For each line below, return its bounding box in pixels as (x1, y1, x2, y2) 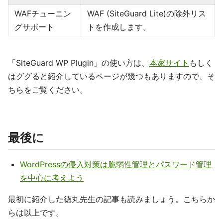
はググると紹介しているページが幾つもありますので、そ (8, 71, 215, 81)
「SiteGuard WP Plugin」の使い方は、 (8, 58, 149, 68)
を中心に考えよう (20, 173, 84, 183)
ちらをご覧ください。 (8, 85, 88, 95)
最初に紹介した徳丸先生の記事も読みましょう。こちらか (8, 194, 215, 204)
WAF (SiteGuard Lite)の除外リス (87, 8, 206, 18)
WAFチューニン (14, 8, 71, 18)
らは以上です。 (8, 208, 64, 218)
